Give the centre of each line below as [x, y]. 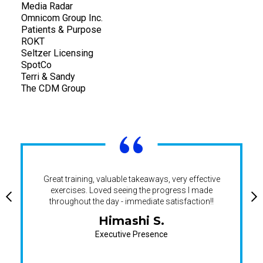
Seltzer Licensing [57, 53]
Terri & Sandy [48, 76]
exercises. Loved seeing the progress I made [131, 190]
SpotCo [36, 65]
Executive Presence [131, 235]
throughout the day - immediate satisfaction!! [131, 202]
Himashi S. [131, 221]
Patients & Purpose [61, 29]
